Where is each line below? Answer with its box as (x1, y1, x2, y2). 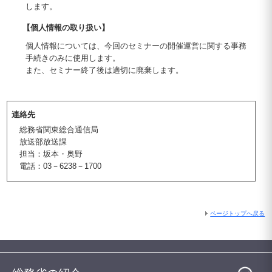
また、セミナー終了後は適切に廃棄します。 (25, 66, 183, 75)
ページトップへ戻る (210, 210, 265, 217)
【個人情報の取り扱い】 (22, 23, 109, 32)
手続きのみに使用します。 (25, 53, 120, 63)
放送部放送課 (19, 137, 67, 146)
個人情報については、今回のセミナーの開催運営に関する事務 (25, 41, 246, 50)
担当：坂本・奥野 (19, 149, 83, 158)
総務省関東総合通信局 (19, 125, 98, 134)
